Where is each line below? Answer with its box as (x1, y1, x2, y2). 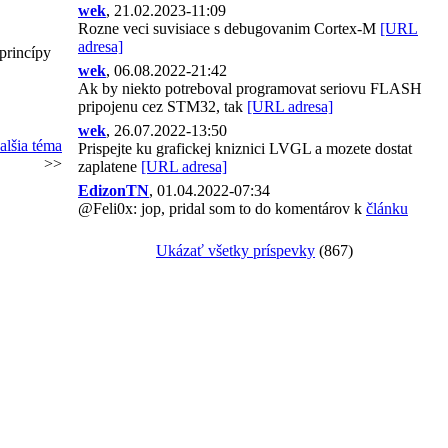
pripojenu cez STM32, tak (78, 98, 247, 115)
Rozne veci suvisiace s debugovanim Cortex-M (78, 20, 380, 37)
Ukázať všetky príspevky (156, 242, 315, 259)
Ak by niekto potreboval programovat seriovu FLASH (78, 80, 422, 97)
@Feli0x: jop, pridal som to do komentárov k (78, 200, 366, 217)
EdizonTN (78, 182, 149, 199)
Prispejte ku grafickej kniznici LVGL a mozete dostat (78, 140, 412, 157)
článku (366, 200, 408, 217)
